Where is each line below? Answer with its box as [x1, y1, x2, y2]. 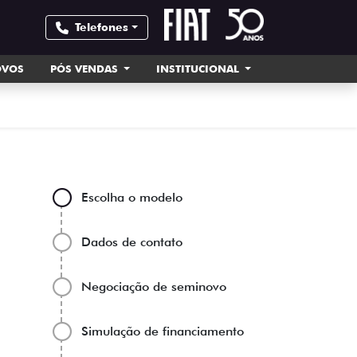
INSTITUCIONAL [155, 62, 242, 75]
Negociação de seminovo [81, 279, 226, 294]
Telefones [75, 21, 129, 33]
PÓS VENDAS [49, 62, 121, 75]
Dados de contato [81, 234, 182, 249]
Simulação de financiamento [81, 324, 244, 339]
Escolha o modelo [81, 190, 182, 205]
